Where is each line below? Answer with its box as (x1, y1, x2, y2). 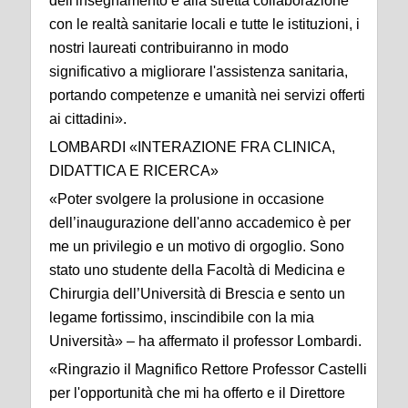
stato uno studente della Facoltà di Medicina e (49, 262, 345, 279)
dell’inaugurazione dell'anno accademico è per (49, 215, 351, 231)
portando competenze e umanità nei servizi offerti (49, 87, 365, 104)
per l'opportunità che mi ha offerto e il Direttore (49, 385, 345, 402)
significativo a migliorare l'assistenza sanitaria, (49, 64, 348, 80)
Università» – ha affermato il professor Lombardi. (49, 333, 362, 350)
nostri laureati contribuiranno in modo (49, 40, 289, 56)
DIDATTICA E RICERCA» (49, 163, 219, 179)
